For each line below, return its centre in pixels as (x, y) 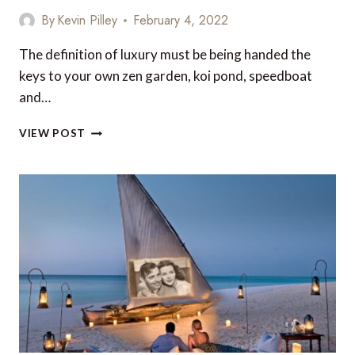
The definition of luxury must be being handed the (165, 55)
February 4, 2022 (181, 21)
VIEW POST (53, 134)
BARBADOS (118, 195)
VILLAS (105, 162)
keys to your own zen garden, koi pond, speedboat (166, 76)
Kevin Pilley (88, 21)
